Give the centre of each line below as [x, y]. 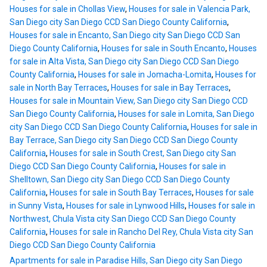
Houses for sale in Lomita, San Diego [186, 114]
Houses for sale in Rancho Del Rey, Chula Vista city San [151, 232]
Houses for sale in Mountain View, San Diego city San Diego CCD [129, 101]
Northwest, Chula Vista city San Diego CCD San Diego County [123, 219]
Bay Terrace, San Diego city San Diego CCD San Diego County [124, 140]
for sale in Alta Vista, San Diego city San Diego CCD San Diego [124, 62]
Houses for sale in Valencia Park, [190, 9]
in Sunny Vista [36, 206]
